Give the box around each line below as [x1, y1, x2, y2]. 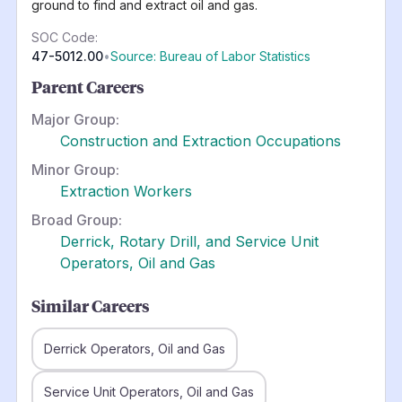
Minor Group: [31, 160, 119, 179]
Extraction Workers [59, 181, 192, 200]
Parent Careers [31, 75, 144, 98]
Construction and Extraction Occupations [59, 131, 341, 150]
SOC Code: [31, 29, 98, 45]
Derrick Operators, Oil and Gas [43, 340, 225, 356]
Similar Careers [31, 294, 150, 317]
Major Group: [31, 109, 119, 128]
